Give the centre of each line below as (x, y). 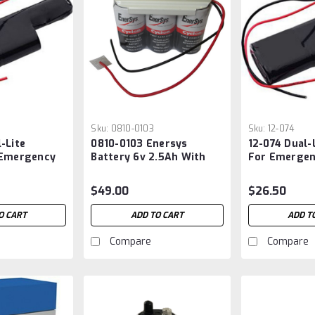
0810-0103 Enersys (139, 144)
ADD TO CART (157, 216)
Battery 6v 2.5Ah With (148, 157)
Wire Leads (119, 171)
